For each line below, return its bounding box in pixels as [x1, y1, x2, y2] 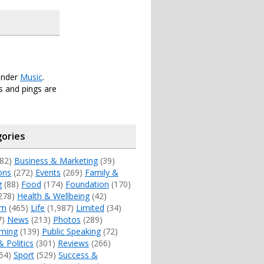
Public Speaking [41, 226, 101, 237]
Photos [52, 214, 81, 226]
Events [35, 167, 61, 179]
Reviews [57, 237, 89, 249]
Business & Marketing [14, 155, 98, 167]
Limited [75, 202, 104, 214]
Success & [58, 249, 98, 261]
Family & [84, 167, 118, 179]
